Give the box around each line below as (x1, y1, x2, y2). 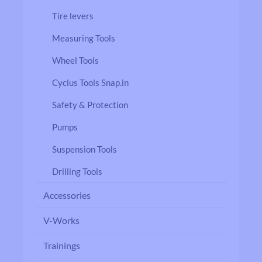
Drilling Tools (52, 166, 102, 177)
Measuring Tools (52, 33, 115, 43)
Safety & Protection (52, 99, 128, 110)
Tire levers (52, 11, 94, 21)
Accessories (43, 189, 91, 201)
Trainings (43, 240, 80, 251)
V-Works (43, 215, 80, 226)
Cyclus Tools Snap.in (52, 77, 129, 88)
